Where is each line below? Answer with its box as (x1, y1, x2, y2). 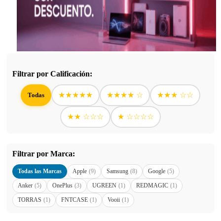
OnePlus (52, 182, 73, 189)
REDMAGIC (136, 182, 168, 189)
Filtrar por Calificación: (12, 69, 92, 78)
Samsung (107, 167, 128, 175)
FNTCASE (61, 196, 88, 203)
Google (148, 167, 165, 175)
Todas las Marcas (18, 167, 62, 175)
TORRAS (18, 196, 41, 203)
